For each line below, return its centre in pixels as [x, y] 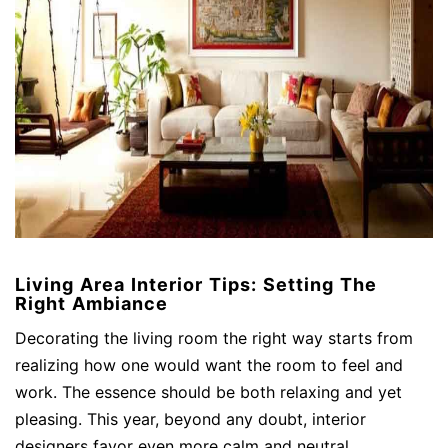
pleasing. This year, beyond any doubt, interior [190, 419]
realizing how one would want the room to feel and [209, 365]
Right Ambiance [91, 303]
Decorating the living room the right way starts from [214, 338]
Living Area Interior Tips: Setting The [196, 284]
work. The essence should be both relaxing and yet [208, 392]
